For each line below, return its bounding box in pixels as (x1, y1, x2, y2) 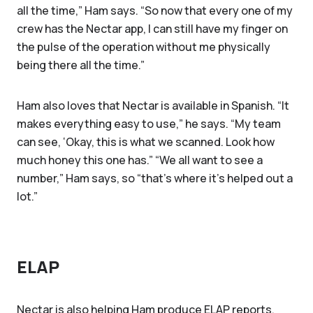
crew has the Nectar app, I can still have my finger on (17, 21, 288, 36)
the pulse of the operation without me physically (17, 39, 270, 54)
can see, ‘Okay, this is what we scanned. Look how (17, 134, 275, 150)
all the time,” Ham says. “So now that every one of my (17, 3, 293, 18)
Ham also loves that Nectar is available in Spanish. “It (17, 98, 289, 113)
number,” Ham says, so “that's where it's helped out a (17, 170, 293, 186)
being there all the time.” (17, 57, 145, 73)
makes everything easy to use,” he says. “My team (17, 116, 281, 131)
